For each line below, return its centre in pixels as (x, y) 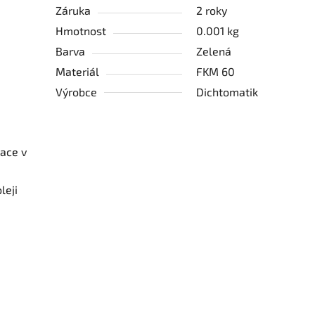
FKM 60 (216, 72)
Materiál (78, 72)
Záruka (73, 11)
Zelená (214, 51)
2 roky (212, 11)
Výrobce (77, 92)
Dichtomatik (227, 92)
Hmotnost (81, 31)
